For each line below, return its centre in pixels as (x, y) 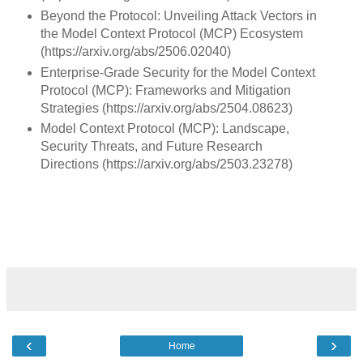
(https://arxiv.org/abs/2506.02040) (135, 51)
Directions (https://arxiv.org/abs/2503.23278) (166, 164)
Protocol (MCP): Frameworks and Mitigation (165, 90)
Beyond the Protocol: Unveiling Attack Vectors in (178, 15)
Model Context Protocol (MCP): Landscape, (164, 129)
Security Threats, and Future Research (151, 147)
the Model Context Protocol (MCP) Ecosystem (171, 33)
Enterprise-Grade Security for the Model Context (177, 72)
